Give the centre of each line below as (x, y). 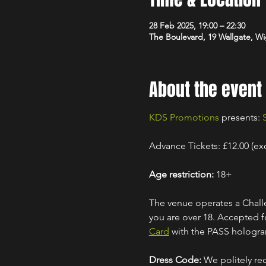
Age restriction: (181, 174)
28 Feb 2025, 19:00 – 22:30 (197, 26)
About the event (205, 90)
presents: (240, 117)
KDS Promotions (184, 117)
